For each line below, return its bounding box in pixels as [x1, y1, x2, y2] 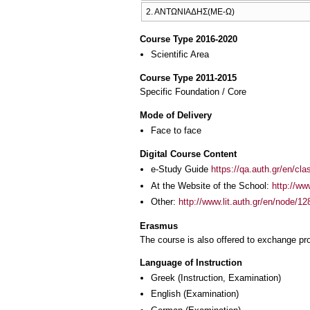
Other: [151, 197, 179, 208]
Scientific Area [151, 48, 209, 60]
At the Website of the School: [151, 180, 272, 191]
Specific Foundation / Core [140, 86, 246, 98]
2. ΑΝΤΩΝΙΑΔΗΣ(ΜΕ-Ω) [146, 7, 235, 17]
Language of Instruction [140, 257, 242, 268]
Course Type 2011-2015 [140, 73, 237, 84]
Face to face [151, 125, 201, 136]
